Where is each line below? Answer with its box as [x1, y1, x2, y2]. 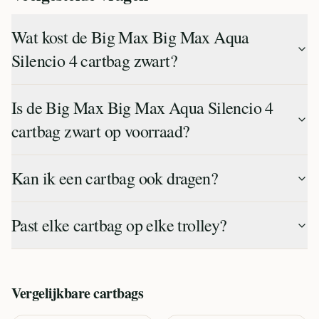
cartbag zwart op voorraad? [11, 120, 190, 142]
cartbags [93, 283, 143, 303]
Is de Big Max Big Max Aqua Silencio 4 [11, 96, 273, 119]
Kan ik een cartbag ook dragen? [11, 167, 218, 189]
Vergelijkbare [11, 283, 93, 303]
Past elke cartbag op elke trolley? [11, 214, 227, 236]
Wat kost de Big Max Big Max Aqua [11, 26, 249, 48]
